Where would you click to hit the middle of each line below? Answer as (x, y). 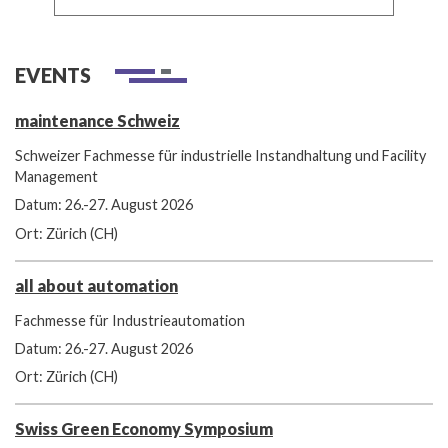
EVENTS (53, 74)
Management (56, 177)
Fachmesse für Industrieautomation (130, 320)
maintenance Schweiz (97, 120)
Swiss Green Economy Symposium (144, 429)
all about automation (96, 285)
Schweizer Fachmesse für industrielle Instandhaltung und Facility (220, 156)
